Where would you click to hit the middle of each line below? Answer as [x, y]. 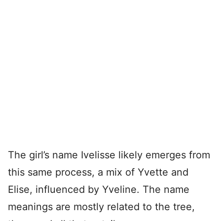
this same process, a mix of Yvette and [98, 172]
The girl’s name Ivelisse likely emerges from [109, 155]
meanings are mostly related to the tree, [101, 207]
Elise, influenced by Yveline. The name [99, 189]
